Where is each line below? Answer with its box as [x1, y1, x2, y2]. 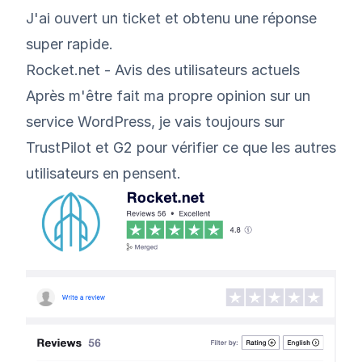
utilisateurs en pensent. [26, 164, 181, 182]
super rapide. [26, 35, 113, 53]
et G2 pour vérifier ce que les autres [91, 138, 336, 156]
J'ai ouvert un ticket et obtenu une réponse [26, 9, 317, 27]
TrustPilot [26, 138, 91, 156]
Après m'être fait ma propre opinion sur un [26, 86, 310, 104]
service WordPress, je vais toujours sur [26, 112, 284, 130]
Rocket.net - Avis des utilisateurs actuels [26, 61, 300, 78]
